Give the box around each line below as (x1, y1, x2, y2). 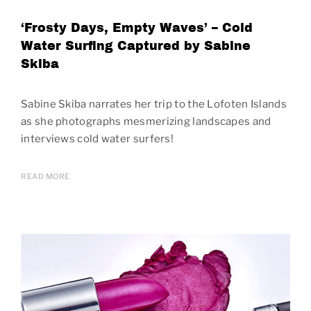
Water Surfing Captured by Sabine (21, 39, 251, 53)
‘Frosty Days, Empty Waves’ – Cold (21, 21, 253, 35)
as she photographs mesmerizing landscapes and (21, 115, 271, 128)
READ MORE (21, 171, 70, 181)
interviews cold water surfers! (21, 132, 174, 145)
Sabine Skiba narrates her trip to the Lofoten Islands (21, 97, 287, 110)
